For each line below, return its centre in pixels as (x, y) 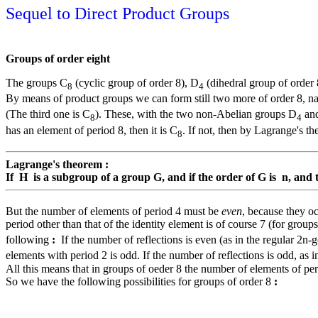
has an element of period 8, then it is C (92, 130)
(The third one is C (48, 114)
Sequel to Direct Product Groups (117, 13)
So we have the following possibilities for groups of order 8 (140, 281)
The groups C (37, 83)
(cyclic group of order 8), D (136, 83)
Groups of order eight (58, 59)
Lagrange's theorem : (57, 164)
